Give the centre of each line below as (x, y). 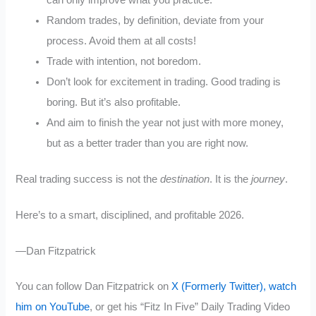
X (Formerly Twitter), (218, 287)
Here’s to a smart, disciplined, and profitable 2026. (130, 215)
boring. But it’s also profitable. (114, 103)
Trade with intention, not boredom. (124, 62)
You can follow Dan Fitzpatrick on (92, 287)
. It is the (231, 180)
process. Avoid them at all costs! (122, 41)
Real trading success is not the (88, 180)
